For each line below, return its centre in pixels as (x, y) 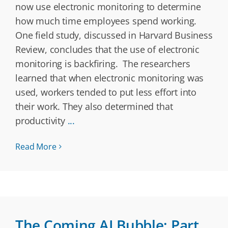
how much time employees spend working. (106, 21)
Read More (36, 147)
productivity (41, 121)
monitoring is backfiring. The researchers (103, 64)
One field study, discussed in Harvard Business (114, 35)
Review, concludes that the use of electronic (108, 49)
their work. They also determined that (94, 106)
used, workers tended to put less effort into (106, 92)
